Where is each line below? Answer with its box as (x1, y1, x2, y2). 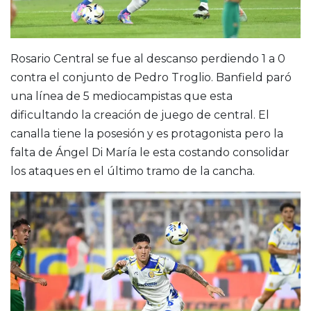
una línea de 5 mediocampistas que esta (10, 90, 233, 103)
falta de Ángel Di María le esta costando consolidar (10, 146, 289, 159)
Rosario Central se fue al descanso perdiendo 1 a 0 (10, 52, 285, 65)
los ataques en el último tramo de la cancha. (10, 165, 255, 178)
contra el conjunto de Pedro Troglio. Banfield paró (10, 71, 292, 84)
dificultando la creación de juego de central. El (10, 108, 269, 121)
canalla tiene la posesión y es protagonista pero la (10, 127, 283, 140)
